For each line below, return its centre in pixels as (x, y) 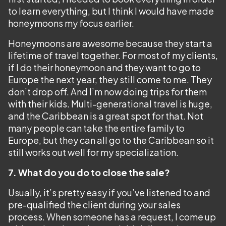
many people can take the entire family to (96, 128)
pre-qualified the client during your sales (94, 205)
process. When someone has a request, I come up (112, 217)
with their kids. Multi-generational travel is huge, (110, 104)
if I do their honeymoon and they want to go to (104, 67)
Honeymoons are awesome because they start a (110, 43)
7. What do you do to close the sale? (89, 172)
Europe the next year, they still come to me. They (110, 79)
